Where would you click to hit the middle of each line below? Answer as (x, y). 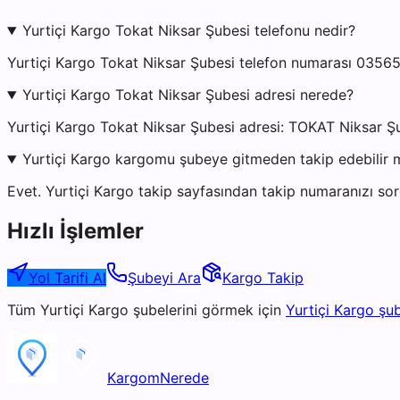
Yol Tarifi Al (67, 277)
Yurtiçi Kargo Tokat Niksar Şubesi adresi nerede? (187, 95)
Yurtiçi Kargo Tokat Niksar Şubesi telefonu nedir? (188, 31)
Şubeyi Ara (164, 277)
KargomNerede (158, 377)
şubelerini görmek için (205, 309)
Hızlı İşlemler (75, 230)
